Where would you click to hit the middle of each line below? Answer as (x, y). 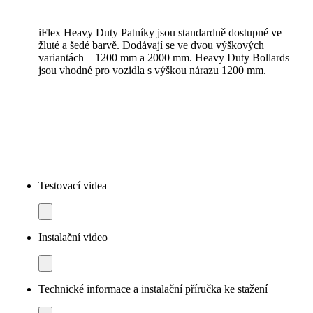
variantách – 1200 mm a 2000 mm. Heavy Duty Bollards (164, 57)
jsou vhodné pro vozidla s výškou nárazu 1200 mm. (152, 70)
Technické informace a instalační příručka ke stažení (153, 289)
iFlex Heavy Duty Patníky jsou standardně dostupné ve (160, 32)
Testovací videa (73, 185)
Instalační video (73, 237)
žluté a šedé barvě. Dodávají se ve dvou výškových (151, 45)
